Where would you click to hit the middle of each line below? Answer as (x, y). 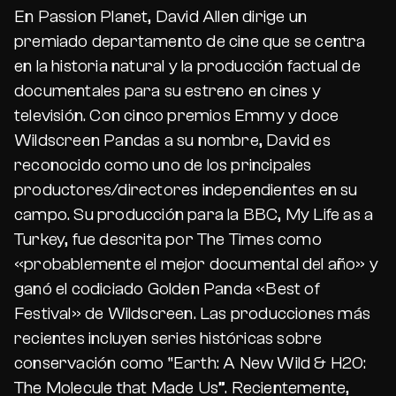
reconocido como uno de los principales (163, 165)
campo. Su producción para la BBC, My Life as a (194, 214)
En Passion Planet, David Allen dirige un (161, 16)
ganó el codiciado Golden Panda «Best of (167, 289)
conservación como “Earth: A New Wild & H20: (190, 363)
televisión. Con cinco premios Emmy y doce (177, 115)
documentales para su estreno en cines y (168, 91)
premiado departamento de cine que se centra (190, 41)
